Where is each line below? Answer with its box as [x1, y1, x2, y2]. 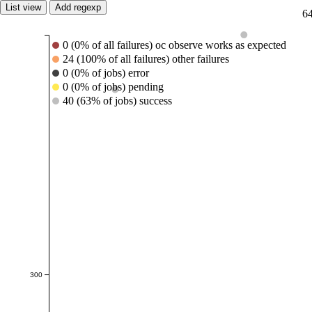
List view [6, 2, 41, 13]
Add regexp [55, 2, 101, 13]
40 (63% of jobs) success [63, 95, 172, 107]
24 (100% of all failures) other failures [63, 53, 229, 65]
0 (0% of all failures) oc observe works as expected [63, 39, 286, 51]
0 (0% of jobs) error [63, 67, 150, 79]
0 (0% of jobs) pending [63, 81, 164, 93]
